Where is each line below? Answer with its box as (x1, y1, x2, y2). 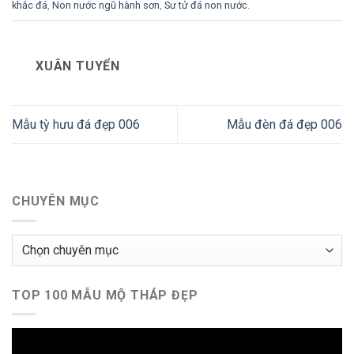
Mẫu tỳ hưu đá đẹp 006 (12, 116, 140, 132)
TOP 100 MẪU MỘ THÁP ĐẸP (12, 287, 198, 303)
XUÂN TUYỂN (36, 58, 121, 73)
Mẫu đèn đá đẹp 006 (227, 116, 342, 132)
